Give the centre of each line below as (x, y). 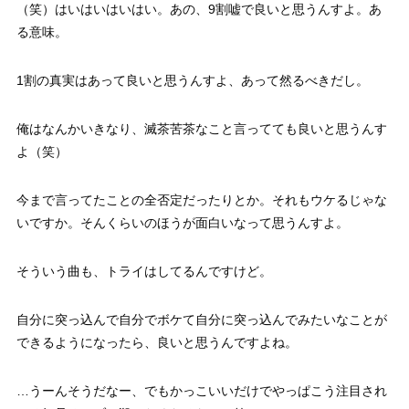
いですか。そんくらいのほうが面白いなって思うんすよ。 (182, 223)
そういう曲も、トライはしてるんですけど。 (144, 272)
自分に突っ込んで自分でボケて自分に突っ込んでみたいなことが (201, 320)
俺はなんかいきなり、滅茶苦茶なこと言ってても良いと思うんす (201, 129)
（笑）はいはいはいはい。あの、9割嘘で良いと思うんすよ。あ (199, 10)
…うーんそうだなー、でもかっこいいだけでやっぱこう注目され (201, 391)
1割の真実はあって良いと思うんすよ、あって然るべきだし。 (192, 81)
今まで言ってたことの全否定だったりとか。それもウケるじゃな (201, 200)
